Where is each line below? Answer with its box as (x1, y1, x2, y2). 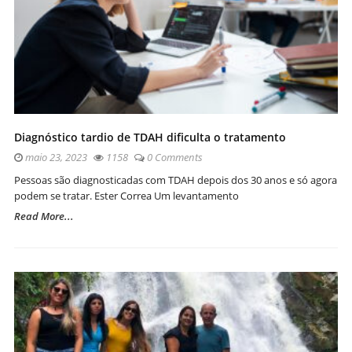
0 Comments (147, 149, 203, 164)
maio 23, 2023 (23, 149, 87, 164)
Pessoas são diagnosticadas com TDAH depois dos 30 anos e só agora (14, 172, 337, 187)
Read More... (14, 208, 74, 223)
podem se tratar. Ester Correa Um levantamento (14, 188, 239, 203)
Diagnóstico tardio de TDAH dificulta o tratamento (14, 129, 286, 145)
